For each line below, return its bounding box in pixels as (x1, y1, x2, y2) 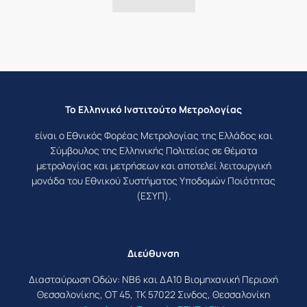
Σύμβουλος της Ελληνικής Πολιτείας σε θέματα (49, 144, 258, 158)
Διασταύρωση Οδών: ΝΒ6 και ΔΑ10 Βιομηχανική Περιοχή (29, 273, 278, 286)
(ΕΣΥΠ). (136, 189, 171, 203)
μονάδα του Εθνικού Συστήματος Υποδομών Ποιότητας (32, 174, 275, 188)
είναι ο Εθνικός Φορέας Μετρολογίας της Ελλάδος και (34, 129, 273, 143)
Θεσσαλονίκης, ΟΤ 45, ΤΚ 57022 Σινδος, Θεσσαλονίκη (37, 288, 270, 302)
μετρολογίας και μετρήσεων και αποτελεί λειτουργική (36, 159, 271, 173)
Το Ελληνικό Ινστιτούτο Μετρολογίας (65, 103, 242, 116)
